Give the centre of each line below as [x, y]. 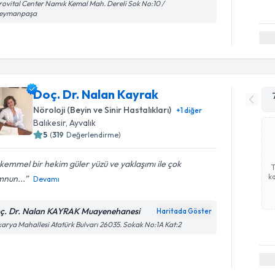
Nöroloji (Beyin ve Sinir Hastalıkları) [103, 110]
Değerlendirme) [94, 135]
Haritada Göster [184, 211]
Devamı [47, 179]
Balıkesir [50, 123]
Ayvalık [83, 123]
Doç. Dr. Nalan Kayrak [96, 94]
